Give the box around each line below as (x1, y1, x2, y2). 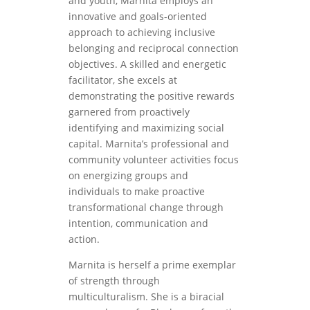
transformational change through (68, 200, 224, 214)
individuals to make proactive (68, 184, 205, 198)
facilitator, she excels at (68, 73, 177, 86)
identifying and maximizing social (68, 120, 224, 134)
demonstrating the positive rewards (68, 89, 235, 102)
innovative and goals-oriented (68, 9, 207, 23)
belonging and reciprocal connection (68, 41, 239, 55)
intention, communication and (68, 216, 208, 230)
